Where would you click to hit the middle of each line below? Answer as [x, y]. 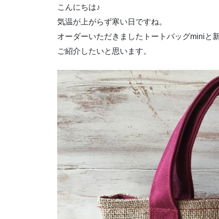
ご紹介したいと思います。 [104, 51]
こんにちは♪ [79, 7]
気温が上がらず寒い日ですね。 [112, 22]
